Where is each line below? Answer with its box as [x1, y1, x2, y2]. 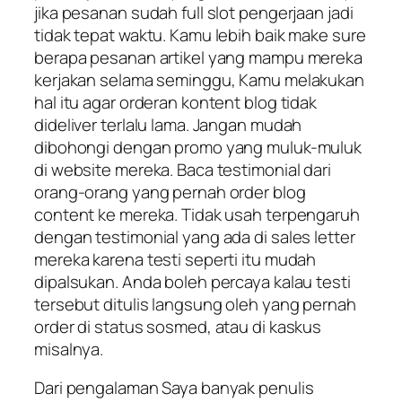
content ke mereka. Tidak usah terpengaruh [34, 202, 360, 226]
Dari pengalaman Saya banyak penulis [34, 376, 314, 400]
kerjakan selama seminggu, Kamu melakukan [34, 67, 364, 92]
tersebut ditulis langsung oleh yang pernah [34, 292, 356, 316]
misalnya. [34, 336, 104, 361]
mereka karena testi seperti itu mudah [34, 247, 317, 271]
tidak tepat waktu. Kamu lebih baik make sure [34, 22, 366, 47]
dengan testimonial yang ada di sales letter [34, 224, 355, 249]
